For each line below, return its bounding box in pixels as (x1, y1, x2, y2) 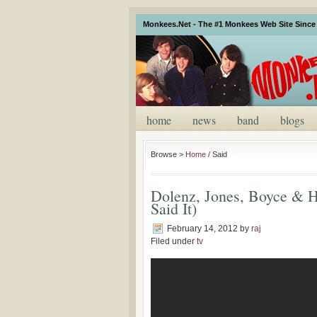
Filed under (151, 236, 197, 246)
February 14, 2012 (167, 224, 238, 234)
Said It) (151, 198, 197, 219)
